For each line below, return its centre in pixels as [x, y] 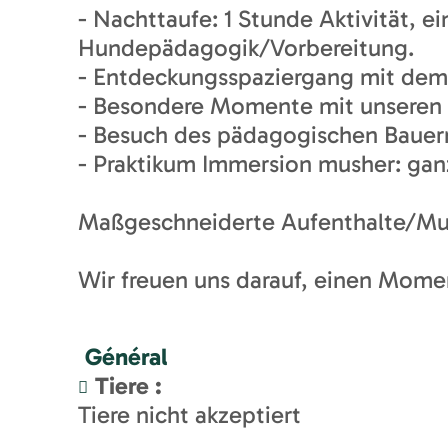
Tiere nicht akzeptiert [189, 415]
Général [126, 357]
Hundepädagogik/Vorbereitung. [246, 48]
